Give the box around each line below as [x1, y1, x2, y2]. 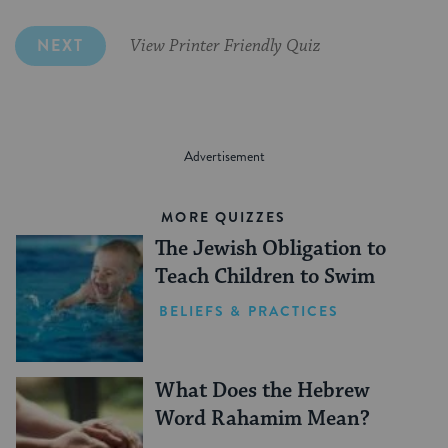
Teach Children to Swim [154, 264, 375, 291]
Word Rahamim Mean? [154, 405, 370, 432]
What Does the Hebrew [154, 377, 370, 404]
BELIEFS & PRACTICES [158, 301, 340, 322]
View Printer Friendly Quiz [130, 35, 321, 58]
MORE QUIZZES [161, 207, 287, 228]
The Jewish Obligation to [154, 236, 386, 263]
